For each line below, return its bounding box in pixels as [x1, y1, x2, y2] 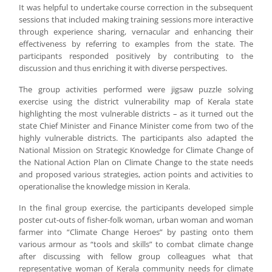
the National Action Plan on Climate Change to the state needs [19, 157, 253, 168]
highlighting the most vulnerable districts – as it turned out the [19, 108, 253, 120]
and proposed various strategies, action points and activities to [19, 169, 253, 180]
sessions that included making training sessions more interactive [19, 14, 253, 25]
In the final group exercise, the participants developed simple [19, 202, 253, 214]
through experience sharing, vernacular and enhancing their [19, 26, 253, 38]
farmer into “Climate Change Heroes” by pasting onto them [19, 226, 253, 238]
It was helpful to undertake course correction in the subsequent [19, 2, 253, 13]
